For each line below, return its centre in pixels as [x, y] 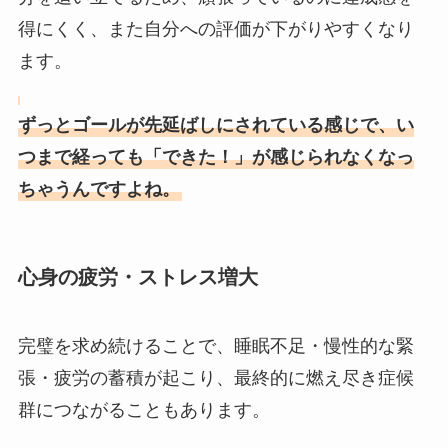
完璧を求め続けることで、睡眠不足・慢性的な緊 [215, 346]
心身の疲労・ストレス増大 [137, 276]
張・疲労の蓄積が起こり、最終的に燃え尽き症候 [215, 378]
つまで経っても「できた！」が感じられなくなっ [215, 156]
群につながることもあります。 [143, 410]
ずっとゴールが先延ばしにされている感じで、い [215, 124]
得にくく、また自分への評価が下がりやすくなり [215, 28]
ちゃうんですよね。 [98, 188]
